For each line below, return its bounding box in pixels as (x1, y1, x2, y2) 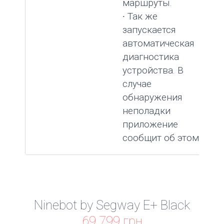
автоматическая (122, 37, 194, 49)
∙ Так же (122, 10, 157, 22)
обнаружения (122, 91, 182, 103)
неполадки (122, 105, 170, 117)
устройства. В (122, 64, 183, 76)
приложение (122, 118, 178, 130)
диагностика (122, 51, 179, 63)
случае (122, 78, 151, 90)
